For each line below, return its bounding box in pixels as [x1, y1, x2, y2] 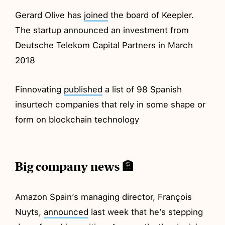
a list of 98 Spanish [102, 84, 182, 94]
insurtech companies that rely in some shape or [15, 99, 206, 109]
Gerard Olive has [15, 10, 84, 20]
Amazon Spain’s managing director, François [15, 191, 192, 202]
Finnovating [15, 84, 64, 94]
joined [84, 10, 108, 20]
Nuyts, [15, 206, 44, 217]
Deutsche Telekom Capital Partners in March [15, 40, 193, 50]
